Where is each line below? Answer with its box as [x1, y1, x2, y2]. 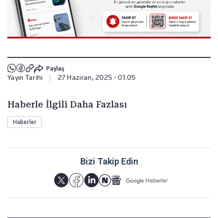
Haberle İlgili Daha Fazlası [7, 99, 127, 109]
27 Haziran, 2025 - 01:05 [57, 73, 136, 81]
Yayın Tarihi [7, 73, 43, 81]
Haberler [13, 118, 36, 126]
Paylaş [46, 65, 64, 73]
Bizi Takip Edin [80, 156, 138, 166]
